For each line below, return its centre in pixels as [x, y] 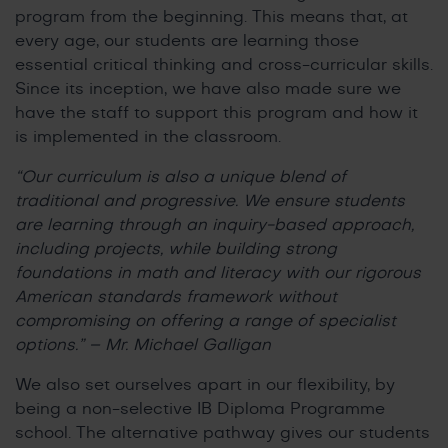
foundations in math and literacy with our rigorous [218, 272]
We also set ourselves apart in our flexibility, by [205, 384]
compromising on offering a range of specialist [205, 320]
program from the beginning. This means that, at [211, 16]
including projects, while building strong [176, 248]
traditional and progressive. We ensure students [210, 200]
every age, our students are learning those [187, 40]
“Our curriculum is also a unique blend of [180, 176]
